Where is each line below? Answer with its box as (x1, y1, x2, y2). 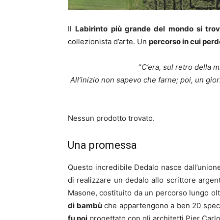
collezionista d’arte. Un (68, 36, 149, 46)
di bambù (68, 200, 102, 210)
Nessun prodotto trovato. (68, 113, 155, 123)
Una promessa (68, 138, 137, 151)
